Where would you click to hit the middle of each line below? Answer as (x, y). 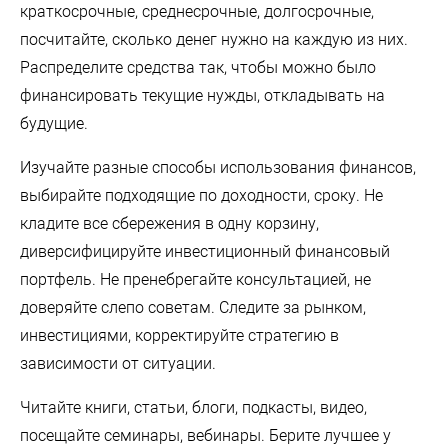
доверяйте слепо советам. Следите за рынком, (193, 307)
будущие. (54, 123)
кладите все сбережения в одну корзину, (169, 223)
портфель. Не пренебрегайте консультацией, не (195, 279)
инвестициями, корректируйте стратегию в (179, 335)
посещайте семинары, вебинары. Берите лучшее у (205, 435)
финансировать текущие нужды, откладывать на (202, 95)
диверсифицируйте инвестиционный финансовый (205, 251)
